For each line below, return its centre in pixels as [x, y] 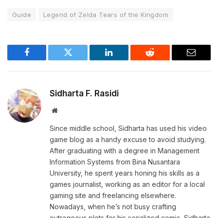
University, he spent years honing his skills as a [125, 173]
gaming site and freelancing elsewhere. [113, 195]
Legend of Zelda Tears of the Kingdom [106, 14]
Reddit [161, 60]
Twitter [80, 60]
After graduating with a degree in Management [125, 150]
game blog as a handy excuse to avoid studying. [128, 139]
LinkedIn [124, 60]
